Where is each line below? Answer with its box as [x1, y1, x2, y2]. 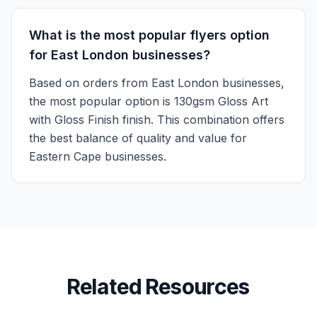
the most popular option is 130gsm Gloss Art [29, 94, 268, 108]
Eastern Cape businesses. [29, 149, 166, 163]
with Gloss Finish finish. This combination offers [29, 113, 284, 127]
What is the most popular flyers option [29, 28, 270, 42]
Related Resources [67, 274, 250, 299]
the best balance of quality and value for [29, 131, 247, 145]
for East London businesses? [29, 47, 210, 62]
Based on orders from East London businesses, [29, 76, 284, 90]
